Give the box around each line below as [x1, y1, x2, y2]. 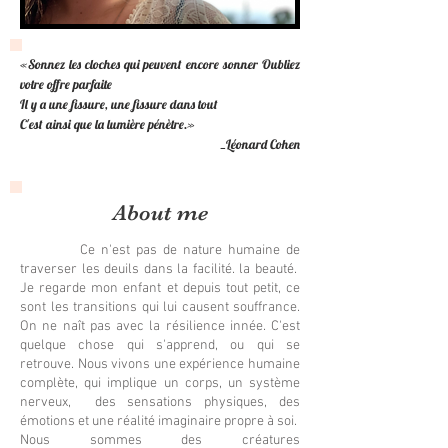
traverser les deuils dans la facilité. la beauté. [20, 261, 300, 278]
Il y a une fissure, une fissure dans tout [20, 96, 218, 112]
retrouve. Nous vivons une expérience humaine [20, 356, 300, 373]
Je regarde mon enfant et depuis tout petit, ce [20, 280, 300, 297]
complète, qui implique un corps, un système [20, 375, 300, 392]
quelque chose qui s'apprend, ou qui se [20, 337, 300, 354]
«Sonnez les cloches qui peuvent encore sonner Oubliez [20, 56, 300, 72]
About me [112, 200, 208, 225]
